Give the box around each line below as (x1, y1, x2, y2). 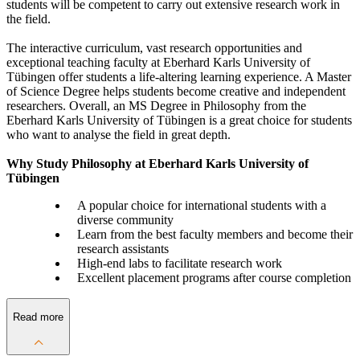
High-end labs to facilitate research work (76, 256, 282, 271)
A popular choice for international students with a (76, 198, 326, 213)
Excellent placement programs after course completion (76, 271, 351, 285)
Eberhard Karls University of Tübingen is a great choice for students (6, 113, 352, 128)
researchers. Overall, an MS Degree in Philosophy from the (6, 99, 306, 113)
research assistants (76, 242, 169, 256)
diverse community (76, 213, 174, 227)
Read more (13, 311, 63, 324)
